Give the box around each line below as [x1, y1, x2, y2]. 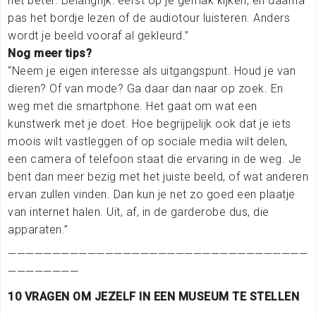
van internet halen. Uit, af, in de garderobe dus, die [8, 205, 269, 219]
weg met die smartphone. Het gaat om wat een [8, 99, 257, 113]
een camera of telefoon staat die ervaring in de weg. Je [8, 152, 302, 166]
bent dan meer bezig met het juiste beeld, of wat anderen [8, 169, 308, 183]
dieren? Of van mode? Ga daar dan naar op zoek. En [8, 81, 284, 95]
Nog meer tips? [8, 46, 92, 60]
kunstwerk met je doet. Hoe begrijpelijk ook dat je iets [8, 116, 291, 130]
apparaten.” [8, 222, 68, 236]
